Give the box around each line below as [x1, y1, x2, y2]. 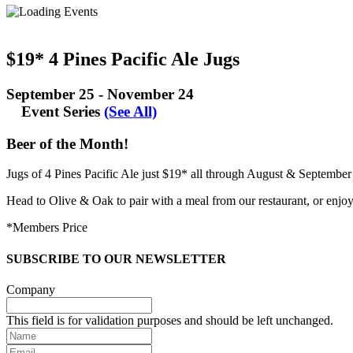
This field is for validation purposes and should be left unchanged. [6, 313, 333, 327]
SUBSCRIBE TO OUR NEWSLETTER [6, 251, 226, 266]
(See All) [104, 102, 157, 120]
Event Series [21, 102, 104, 120]
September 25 [6, 85, 95, 102]
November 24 [107, 85, 194, 102]
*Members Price [6, 221, 87, 235]
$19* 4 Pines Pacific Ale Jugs [6, 48, 240, 69]
